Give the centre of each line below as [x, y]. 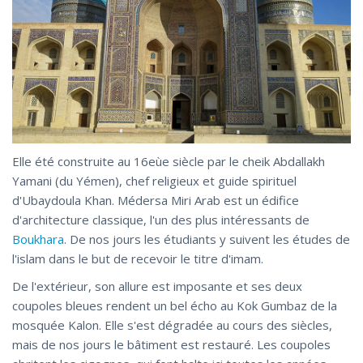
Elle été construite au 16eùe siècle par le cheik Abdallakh [169, 161]
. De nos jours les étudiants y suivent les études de [207, 239]
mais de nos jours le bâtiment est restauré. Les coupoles [171, 344]
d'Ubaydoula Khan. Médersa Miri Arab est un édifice [156, 200]
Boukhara [38, 239]
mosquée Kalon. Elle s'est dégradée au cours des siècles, [172, 325]
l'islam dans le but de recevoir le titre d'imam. [138, 258]
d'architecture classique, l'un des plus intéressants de [161, 219]
